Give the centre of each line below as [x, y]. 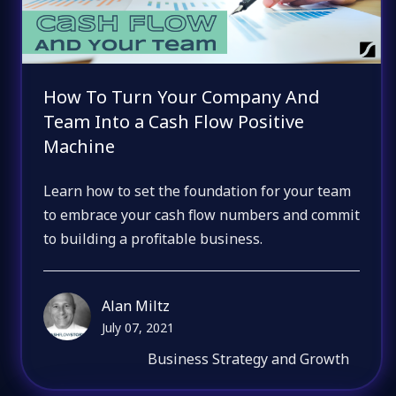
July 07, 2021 [138, 327]
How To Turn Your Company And [182, 97]
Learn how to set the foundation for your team [198, 190]
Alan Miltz [136, 305]
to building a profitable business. [153, 238]
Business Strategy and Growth [249, 358]
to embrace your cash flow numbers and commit [202, 214]
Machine [80, 147]
